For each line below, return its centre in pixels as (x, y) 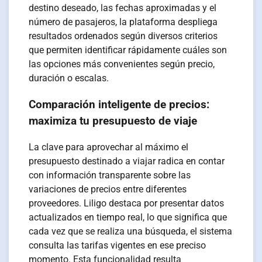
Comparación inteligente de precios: (119, 105)
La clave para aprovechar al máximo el (109, 147)
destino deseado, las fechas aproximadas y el (123, 8)
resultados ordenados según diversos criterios (123, 36)
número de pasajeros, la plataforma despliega (123, 22)
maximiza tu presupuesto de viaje (113, 121)
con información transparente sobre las (110, 175)
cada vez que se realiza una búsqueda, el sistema (131, 231)
